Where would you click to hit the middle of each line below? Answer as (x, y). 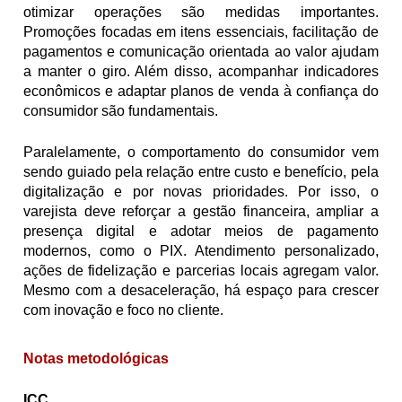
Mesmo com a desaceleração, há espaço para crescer (201, 290)
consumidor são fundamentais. (121, 110)
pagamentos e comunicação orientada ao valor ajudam (201, 51)
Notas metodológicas (96, 358)
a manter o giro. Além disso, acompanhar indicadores (201, 71)
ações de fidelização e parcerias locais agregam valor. (201, 270)
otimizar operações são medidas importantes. (201, 12)
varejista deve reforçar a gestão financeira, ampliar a (201, 211)
